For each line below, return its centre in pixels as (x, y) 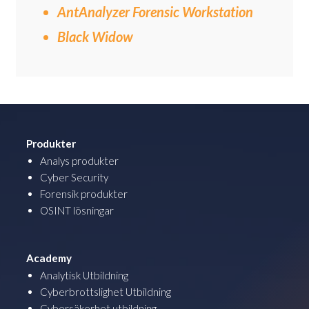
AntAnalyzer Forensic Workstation (155, 11)
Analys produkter (79, 160)
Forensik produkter (84, 193)
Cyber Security (74, 177)
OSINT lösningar (77, 210)
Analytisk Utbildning (84, 275)
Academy (49, 258)
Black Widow (95, 36)
